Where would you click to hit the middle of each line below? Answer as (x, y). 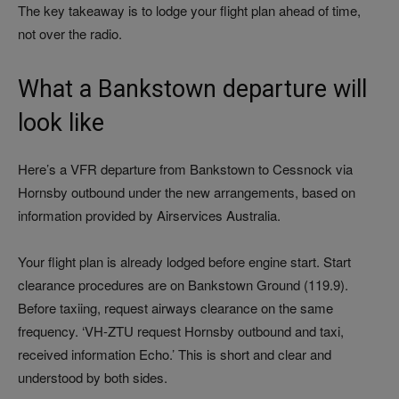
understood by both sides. (93, 378)
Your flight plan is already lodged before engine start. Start (184, 262)
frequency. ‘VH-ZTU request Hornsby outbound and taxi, (181, 331)
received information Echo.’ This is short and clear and (175, 354)
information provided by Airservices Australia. (149, 216)
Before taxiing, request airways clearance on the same (175, 308)
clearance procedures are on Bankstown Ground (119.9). (183, 285)
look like (61, 123)
